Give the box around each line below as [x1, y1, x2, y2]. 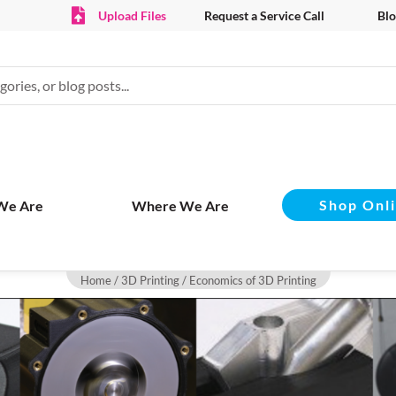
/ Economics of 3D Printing [179, 273, 316, 288]
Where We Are [132, 196, 229, 214]
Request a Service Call [203, 8, 324, 23]
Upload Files [97, 8, 166, 23]
